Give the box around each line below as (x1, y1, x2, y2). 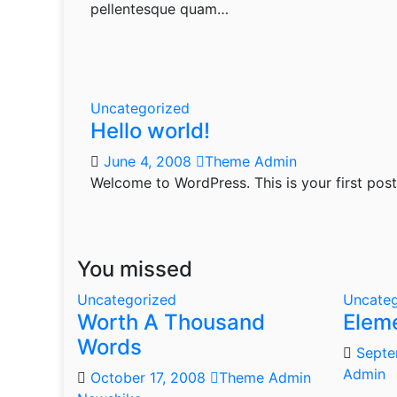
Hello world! (90, 118, 210, 144)
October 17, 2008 (90, 369, 210, 386)
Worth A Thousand (77, 309, 265, 335)
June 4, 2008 (104, 152, 196, 170)
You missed (77, 256, 192, 282)
